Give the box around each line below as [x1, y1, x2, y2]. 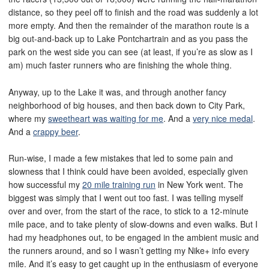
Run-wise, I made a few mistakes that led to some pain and [8, 152, 233, 165]
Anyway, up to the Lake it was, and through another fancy [8, 85, 226, 98]
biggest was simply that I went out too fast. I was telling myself [8, 192, 243, 204]
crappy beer [33, 125, 78, 138]
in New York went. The [156, 178, 243, 191]
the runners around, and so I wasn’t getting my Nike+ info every [8, 244, 249, 257]
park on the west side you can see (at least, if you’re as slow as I [8, 46, 253, 58]
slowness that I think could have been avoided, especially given [8, 165, 248, 178]
